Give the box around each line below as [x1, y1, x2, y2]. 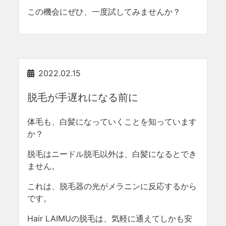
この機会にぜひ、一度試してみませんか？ [27, 7, 181, 17]
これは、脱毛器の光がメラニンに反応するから [27, 181, 197, 191]
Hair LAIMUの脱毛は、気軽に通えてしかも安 [27, 213, 193, 223]
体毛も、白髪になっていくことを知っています [27, 117, 197, 127]
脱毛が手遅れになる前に [27, 91, 139, 103]
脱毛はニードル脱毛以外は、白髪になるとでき [27, 149, 197, 159]
